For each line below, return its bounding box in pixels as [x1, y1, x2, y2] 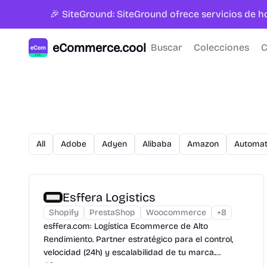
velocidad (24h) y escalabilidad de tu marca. [44, 247, 215, 257]
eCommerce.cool [52, 41, 146, 55]
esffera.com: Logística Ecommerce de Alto [44, 221, 208, 231]
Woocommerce [146, 207, 206, 218]
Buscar [151, 42, 182, 53]
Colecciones [194, 42, 249, 53]
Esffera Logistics [63, 190, 156, 204]
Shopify [49, 207, 79, 218]
